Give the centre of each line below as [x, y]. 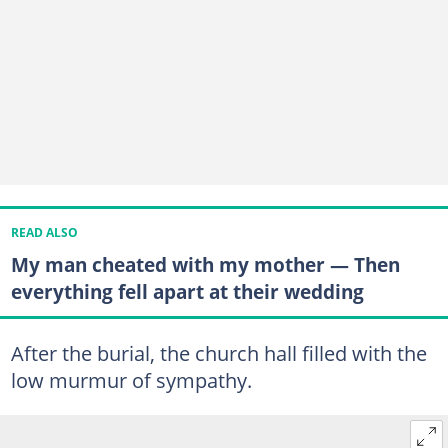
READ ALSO [44, 233]
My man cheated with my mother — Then [205, 265]
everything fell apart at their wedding [187, 292]
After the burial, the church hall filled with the [218, 352]
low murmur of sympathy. [131, 379]
